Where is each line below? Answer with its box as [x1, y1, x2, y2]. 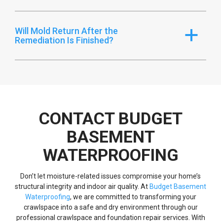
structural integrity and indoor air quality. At [15, 182, 149, 190]
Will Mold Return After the [15, 25, 118, 36]
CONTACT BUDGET [38, 108, 183, 128]
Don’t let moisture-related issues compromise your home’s [20, 172, 201, 180]
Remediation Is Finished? [15, 35, 113, 45]
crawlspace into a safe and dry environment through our [23, 203, 198, 211]
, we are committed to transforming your [70, 192, 196, 201]
